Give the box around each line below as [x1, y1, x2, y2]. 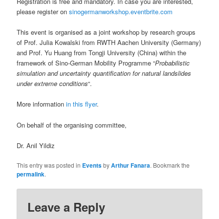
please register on [17, 7, 69, 17]
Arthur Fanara [111, 160, 151, 170]
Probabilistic [155, 58, 190, 68]
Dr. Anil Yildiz [17, 140, 55, 150]
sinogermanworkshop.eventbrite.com [69, 7, 173, 17]
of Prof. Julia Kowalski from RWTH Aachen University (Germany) [17, 38, 201, 47]
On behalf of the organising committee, [17, 120, 127, 130]
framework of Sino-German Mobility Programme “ [17, 58, 155, 68]
